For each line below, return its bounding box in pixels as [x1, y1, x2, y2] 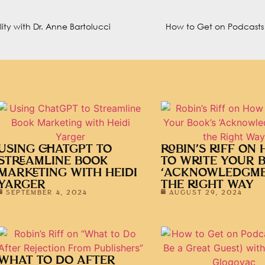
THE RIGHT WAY [161, 179, 254, 190]
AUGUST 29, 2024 [169, 189, 243, 196]
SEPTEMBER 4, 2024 [6, 189, 88, 196]
